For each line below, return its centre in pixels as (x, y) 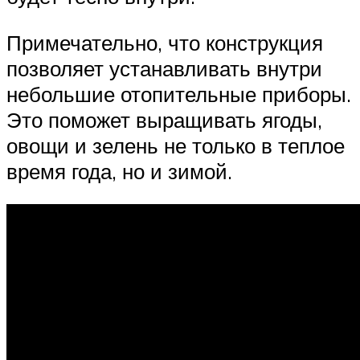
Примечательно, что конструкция (165, 42)
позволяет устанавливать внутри (164, 68)
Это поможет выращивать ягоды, (164, 119)
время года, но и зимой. (119, 171)
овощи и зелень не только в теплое (176, 145)
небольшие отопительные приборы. (179, 94)
